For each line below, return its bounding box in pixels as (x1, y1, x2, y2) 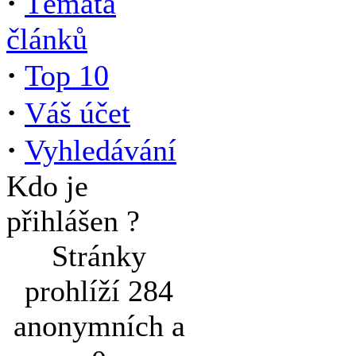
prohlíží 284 (25, 274, 173, 308)
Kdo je (6, 169, 88, 203)
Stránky (52, 239, 146, 273)
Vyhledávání (25, 133, 176, 167)
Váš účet (25, 96, 130, 130)
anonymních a (13, 309, 185, 342)
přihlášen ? (6, 204, 140, 238)
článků (6, 22, 87, 56)
